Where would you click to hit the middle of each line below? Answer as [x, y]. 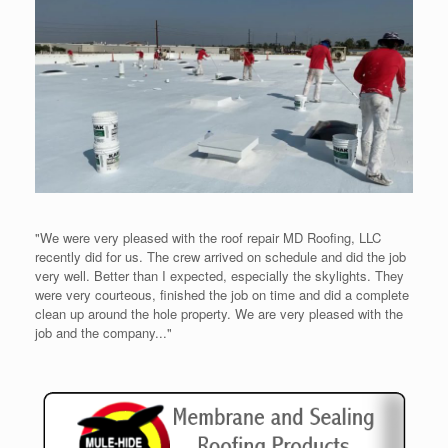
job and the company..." [103, 333]
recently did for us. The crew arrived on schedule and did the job [220, 257]
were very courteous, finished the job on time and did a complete [222, 295]
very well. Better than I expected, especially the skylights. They [219, 276]
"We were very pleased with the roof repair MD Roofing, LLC [208, 238]
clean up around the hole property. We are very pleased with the [219, 314]
